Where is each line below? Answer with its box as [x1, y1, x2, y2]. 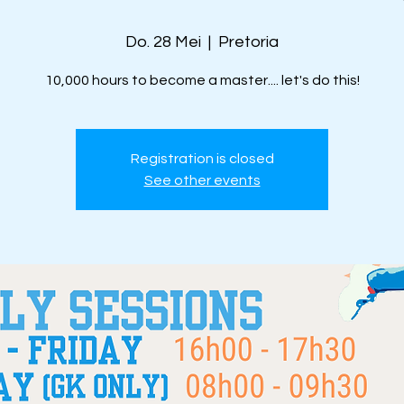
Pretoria [218, 33, 279, 50]
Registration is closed [130, 151, 274, 166]
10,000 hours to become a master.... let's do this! [44, 73, 360, 87]
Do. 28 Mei [125, 33, 201, 50]
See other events [143, 173, 261, 188]
